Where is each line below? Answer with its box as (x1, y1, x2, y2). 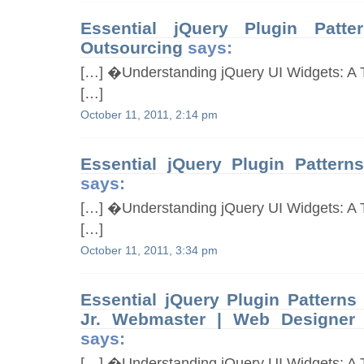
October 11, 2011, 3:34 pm (80, 244, 219, 257)
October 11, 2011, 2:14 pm (80, 108, 219, 121)
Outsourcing (80, 37, 184, 57)
